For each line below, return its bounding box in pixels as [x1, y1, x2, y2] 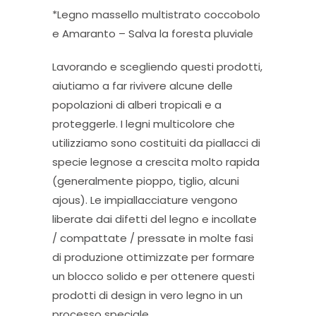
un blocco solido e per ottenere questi [52, 268, 255, 284]
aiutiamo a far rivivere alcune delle [52, 78, 233, 93]
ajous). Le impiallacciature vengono [52, 192, 238, 207]
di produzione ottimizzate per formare [52, 249, 255, 265]
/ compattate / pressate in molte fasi [52, 230, 253, 245]
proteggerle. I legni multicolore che [52, 116, 235, 131]
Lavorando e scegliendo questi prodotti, [52, 59, 262, 74]
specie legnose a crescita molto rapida [52, 154, 260, 169]
